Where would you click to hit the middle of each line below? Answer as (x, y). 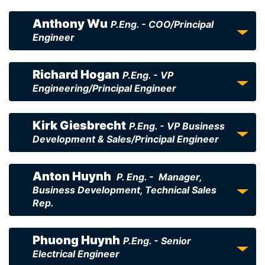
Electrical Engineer (76, 254)
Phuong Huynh (76, 240)
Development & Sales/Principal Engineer (126, 139)
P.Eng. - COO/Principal (162, 24)
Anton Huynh (73, 176)
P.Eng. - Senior (157, 241)
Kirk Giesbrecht (79, 125)
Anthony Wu (70, 24)
